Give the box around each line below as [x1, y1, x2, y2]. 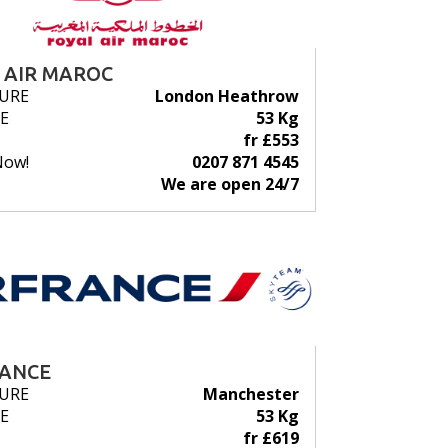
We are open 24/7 [161, 172, 299, 195]
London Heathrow [155, 84, 299, 107]
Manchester [203, 382, 299, 405]
